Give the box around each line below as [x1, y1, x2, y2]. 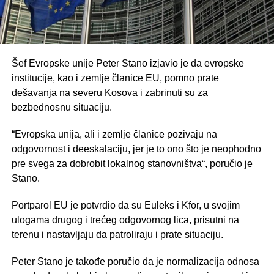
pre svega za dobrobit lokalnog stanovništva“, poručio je [11, 158, 253, 169]
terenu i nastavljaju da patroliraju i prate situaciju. [11, 229, 223, 240]
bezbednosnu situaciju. [11, 102, 112, 113]
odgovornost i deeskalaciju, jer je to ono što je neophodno [11, 143, 261, 154]
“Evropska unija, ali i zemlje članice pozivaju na [11, 128, 217, 139]
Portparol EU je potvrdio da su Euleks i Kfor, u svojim [11, 199, 240, 210]
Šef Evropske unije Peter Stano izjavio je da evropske [11, 57, 244, 68]
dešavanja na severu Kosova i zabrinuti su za [11, 87, 208, 98]
